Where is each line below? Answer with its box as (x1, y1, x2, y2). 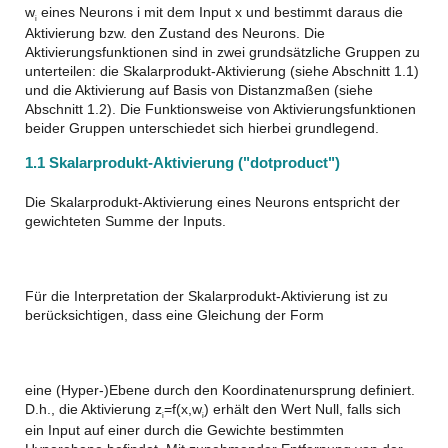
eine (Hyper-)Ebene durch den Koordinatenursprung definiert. (25, 381, 415, 398)
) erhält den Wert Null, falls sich (204, 400, 401, 417)
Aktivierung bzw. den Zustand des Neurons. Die (25, 24, 325, 41)
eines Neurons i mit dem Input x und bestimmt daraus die (37, 3, 403, 20)
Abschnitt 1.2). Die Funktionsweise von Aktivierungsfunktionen (25, 100, 416, 117)
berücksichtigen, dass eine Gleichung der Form (25, 306, 324, 323)
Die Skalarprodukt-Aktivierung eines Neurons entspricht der (25, 193, 400, 210)
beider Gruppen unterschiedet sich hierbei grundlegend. (25, 119, 379, 136)
